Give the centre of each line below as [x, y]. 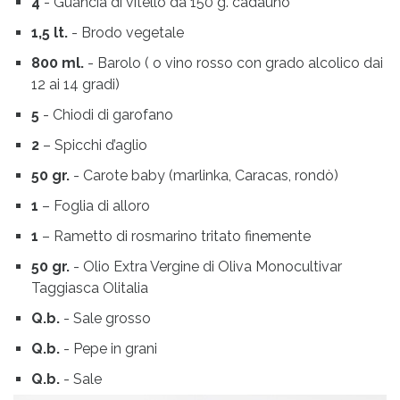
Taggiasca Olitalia [90, 288]
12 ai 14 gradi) [75, 84]
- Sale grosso [107, 318]
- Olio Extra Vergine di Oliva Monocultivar [206, 267]
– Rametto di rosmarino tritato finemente [175, 236]
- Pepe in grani [108, 349]
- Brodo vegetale [126, 33]
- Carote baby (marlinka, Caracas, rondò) [204, 175]
